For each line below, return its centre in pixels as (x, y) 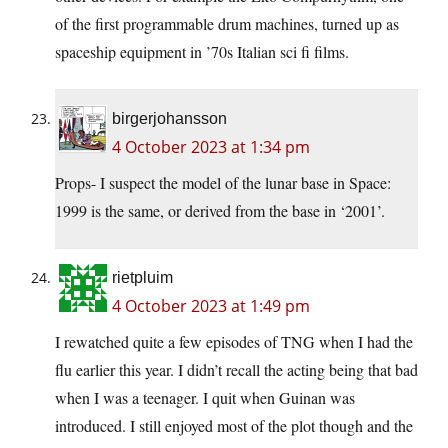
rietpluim (142, 277)
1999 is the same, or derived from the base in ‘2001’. (220, 210)
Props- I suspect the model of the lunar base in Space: (223, 182)
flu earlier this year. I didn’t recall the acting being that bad (236, 369)
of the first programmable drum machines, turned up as (227, 23)
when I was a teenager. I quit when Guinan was (205, 397)
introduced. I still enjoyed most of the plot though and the (234, 425)
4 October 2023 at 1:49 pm (211, 305)
